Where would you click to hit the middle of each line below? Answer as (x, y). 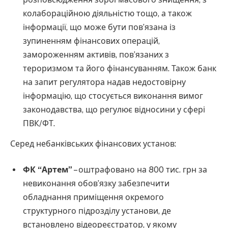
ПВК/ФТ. (39, 123)
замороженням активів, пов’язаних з (96, 54)
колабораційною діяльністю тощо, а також (108, 13)
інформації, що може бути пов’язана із (99, 27)
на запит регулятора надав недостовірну (105, 82)
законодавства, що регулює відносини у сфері (114, 109)
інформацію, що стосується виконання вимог (113, 96)
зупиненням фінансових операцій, (92, 41)
